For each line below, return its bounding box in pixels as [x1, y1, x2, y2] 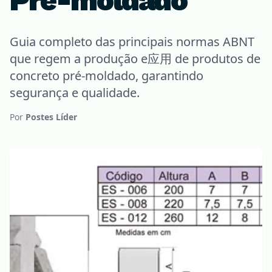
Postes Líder [25, 111, 77, 123]
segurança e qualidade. [10, 84, 140, 101]
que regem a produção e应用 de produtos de [10, 50, 260, 67]
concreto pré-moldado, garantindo [10, 67, 203, 84]
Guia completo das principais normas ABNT [10, 33, 254, 50]
